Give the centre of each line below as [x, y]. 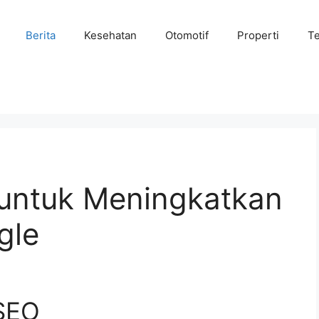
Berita [40, 35]
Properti [258, 35]
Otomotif [187, 35]
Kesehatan [110, 35]
